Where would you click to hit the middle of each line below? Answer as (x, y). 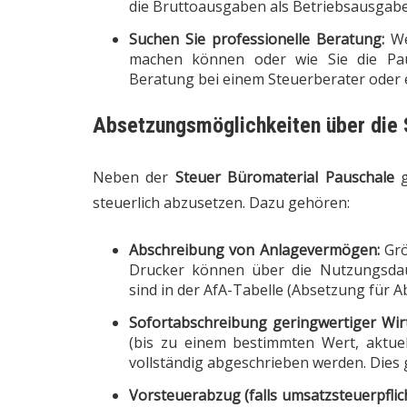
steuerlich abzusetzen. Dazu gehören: (221, 202)
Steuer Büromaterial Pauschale (284, 177)
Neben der (134, 177)
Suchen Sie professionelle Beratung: (257, 39)
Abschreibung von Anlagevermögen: (254, 249)
